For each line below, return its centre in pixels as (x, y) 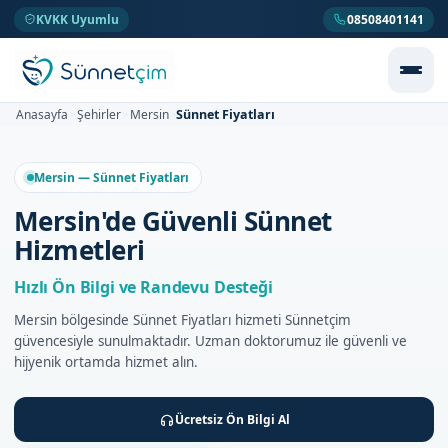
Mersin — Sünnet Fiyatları (111, 177)
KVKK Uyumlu (77, 19)
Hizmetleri (79, 250)
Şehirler (99, 114)
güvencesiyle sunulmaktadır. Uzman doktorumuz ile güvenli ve (210, 341)
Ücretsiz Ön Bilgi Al (232, 419)
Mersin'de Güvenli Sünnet (173, 221)
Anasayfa (42, 114)
